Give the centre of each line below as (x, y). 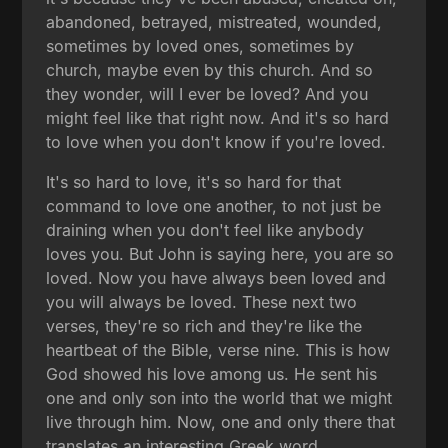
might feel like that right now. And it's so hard (218, 117)
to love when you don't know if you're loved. (216, 141)
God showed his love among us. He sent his (212, 373)
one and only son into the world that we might (219, 397)
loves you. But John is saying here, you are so (220, 253)
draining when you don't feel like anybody (205, 229)
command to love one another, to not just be (214, 205)
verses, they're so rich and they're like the (204, 325)
